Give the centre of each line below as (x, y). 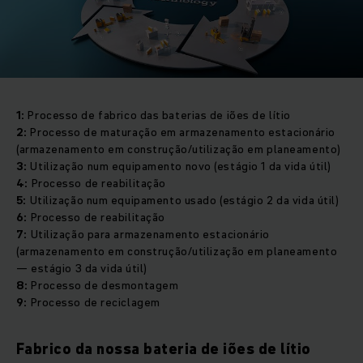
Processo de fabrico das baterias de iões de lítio (159, 115)
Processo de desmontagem (106, 285)
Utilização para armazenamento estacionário (149, 234)
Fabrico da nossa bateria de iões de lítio (164, 348)
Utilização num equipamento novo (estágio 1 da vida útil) (181, 166)
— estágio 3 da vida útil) (83, 268)
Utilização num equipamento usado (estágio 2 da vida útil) (183, 200)
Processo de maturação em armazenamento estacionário (183, 132)
